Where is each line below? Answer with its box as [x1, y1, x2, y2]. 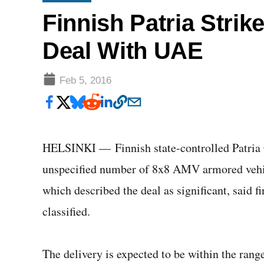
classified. [42, 203, 90, 219]
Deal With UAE [42, 38, 203, 64]
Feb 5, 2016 [60, 74, 111, 86]
